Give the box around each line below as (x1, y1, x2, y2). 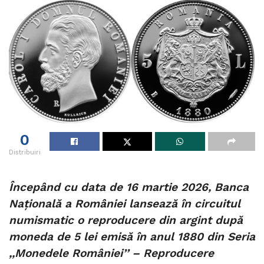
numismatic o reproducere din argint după (9, 213, 243, 227)
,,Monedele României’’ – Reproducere (9, 246, 214, 260)
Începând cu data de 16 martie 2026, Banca (9, 180, 249, 194)
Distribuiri (9, 148, 41, 156)
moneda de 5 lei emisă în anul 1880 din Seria (9, 230, 255, 244)
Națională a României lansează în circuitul (9, 197, 240, 211)
